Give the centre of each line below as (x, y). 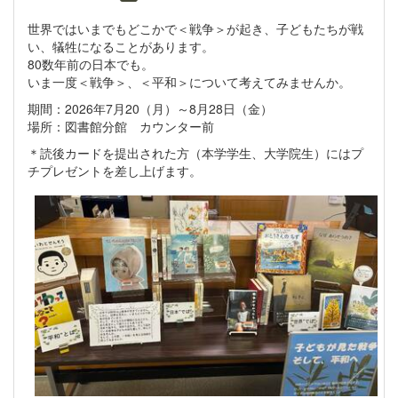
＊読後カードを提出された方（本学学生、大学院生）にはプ (195, 152)
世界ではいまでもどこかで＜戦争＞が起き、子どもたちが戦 (195, 28)
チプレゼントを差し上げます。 (115, 170)
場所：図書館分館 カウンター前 (121, 126)
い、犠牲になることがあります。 (121, 46)
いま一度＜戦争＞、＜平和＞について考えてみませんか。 (189, 81)
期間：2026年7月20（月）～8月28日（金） (150, 108)
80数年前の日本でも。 (91, 64)
